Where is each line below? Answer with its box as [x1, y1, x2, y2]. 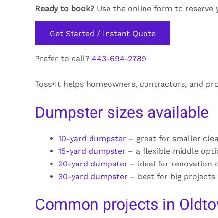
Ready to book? [35, 3, 94, 13]
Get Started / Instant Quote [50, 29, 156, 38]
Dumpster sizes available [35, 101, 209, 125]
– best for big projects [127, 172, 215, 182]
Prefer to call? [35, 54, 92, 63]
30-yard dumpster [58, 172, 127, 182]
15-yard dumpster [58, 146, 126, 156]
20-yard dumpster [58, 159, 127, 169]
